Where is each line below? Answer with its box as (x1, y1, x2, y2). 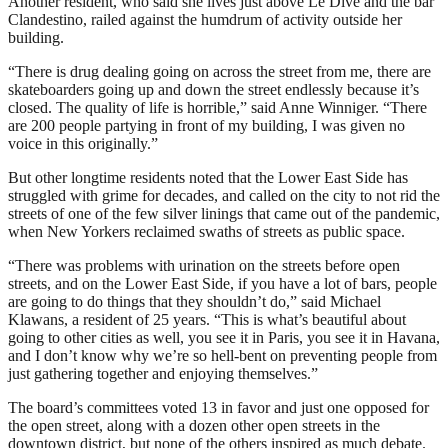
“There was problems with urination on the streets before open (8, 257, 400, 275)
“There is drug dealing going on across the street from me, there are (8, 63, 431, 81)
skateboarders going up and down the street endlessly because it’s (8, 81, 419, 99)
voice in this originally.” (8, 135, 158, 153)
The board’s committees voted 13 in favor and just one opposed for (8, 399, 429, 417)
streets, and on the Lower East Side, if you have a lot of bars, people (8, 275, 437, 293)
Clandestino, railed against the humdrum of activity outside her (8, 11, 402, 29)
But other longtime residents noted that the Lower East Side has (8, 169, 408, 187)
